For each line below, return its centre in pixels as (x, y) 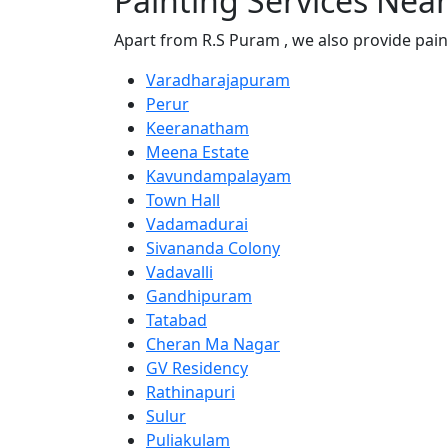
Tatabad (176, 319)
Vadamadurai (197, 223)
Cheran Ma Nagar (213, 343)
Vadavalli (179, 271)
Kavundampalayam (218, 175)
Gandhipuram (199, 295)
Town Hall (183, 199)
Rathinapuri (190, 391)
